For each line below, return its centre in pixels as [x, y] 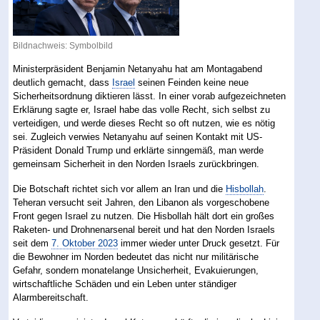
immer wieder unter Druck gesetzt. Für [199, 243]
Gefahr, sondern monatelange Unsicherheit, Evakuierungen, [136, 270]
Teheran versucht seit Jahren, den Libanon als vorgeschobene [141, 202]
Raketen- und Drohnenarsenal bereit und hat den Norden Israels [144, 229]
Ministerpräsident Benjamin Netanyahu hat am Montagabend [138, 69]
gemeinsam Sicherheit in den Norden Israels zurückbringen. [136, 164]
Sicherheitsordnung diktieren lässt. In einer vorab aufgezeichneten [150, 96]
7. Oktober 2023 [85, 243]
